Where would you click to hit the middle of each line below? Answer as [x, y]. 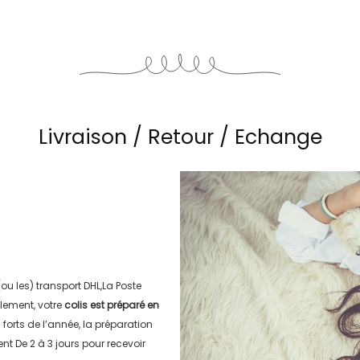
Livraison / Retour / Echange [180, 137]
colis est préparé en [111, 305]
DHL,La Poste [112, 285]
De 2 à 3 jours [47, 343]
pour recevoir [112, 343]
